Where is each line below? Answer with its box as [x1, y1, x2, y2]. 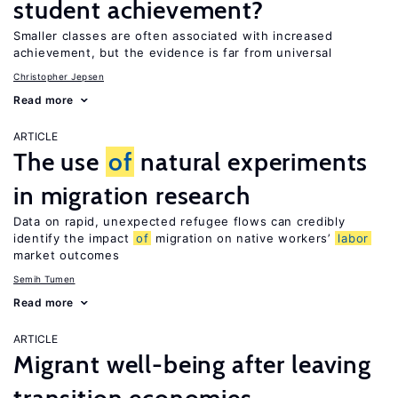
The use [13, 147, 106, 177]
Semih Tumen [13, 274, 76, 284]
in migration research [13, 180, 251, 211]
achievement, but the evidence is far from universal [13, 45, 332, 60]
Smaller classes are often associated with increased [13, 28, 333, 43]
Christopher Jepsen [13, 71, 104, 82]
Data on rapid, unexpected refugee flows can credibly [13, 214, 346, 228]
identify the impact [13, 231, 133, 245]
